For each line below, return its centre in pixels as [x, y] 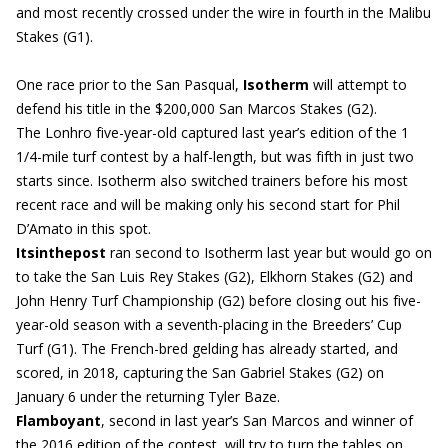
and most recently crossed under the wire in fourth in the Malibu [223, 12]
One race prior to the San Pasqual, [129, 84]
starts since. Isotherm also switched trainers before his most [212, 180]
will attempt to [358, 84]
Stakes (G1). [54, 36]
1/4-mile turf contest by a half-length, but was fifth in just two [215, 156]
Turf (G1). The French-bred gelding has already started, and [207, 348]
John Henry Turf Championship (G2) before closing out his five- [218, 300]
